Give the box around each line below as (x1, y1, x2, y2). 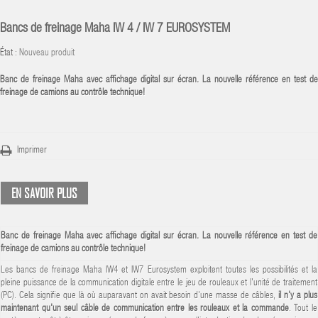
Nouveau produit (19, 48, 75, 58)
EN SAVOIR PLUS (11, 185, 77, 201)
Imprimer (17, 146, 47, 155)
